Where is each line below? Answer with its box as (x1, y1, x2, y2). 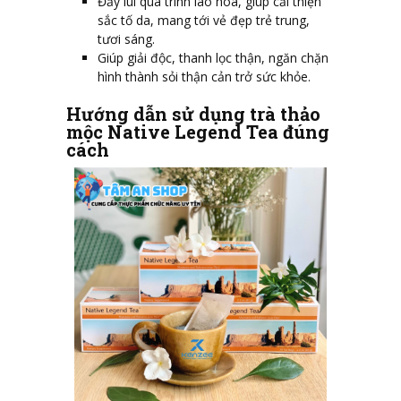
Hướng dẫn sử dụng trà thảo (66, 101, 320, 125)
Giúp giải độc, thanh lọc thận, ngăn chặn (98, 48, 328, 66)
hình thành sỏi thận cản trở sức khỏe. (98, 67, 311, 85)
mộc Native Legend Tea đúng (66, 119, 329, 143)
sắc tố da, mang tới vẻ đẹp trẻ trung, (98, 11, 310, 29)
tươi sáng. (98, 30, 155, 47)
